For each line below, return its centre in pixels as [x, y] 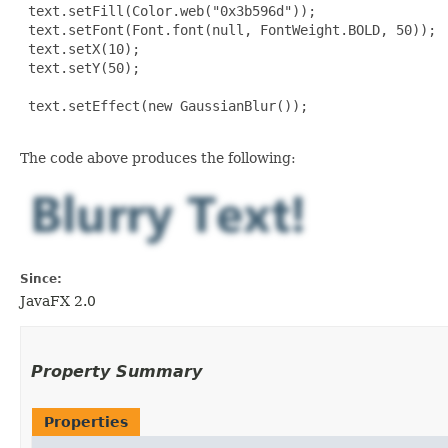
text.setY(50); [80, 67]
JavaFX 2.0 [58, 300]
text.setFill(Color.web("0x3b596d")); [168, 10]
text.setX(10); [80, 48]
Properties [86, 421]
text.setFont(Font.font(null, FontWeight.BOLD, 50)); [228, 29]
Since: [41, 278]
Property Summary [116, 371]
